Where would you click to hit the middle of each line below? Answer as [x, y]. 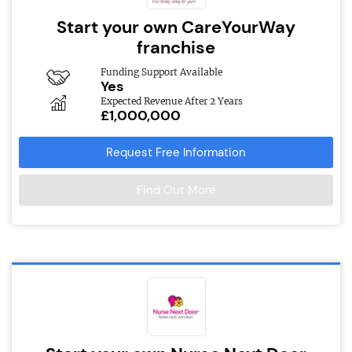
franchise [176, 47]
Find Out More [176, 190]
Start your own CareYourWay [176, 27]
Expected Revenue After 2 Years [171, 101]
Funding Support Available [161, 71]
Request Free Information [176, 152]
